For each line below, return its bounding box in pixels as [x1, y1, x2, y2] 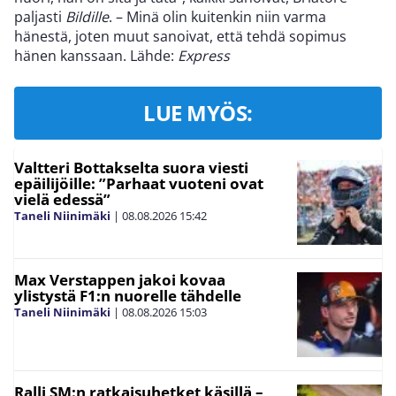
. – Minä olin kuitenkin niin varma [109, 6, 326, 27]
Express [178, 45, 230, 65]
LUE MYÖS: [143, 97, 253, 127]
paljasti [14, 6, 65, 27]
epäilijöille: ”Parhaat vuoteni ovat [14, 172, 263, 194]
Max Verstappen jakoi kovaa [14, 269, 225, 290]
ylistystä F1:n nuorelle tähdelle [14, 285, 241, 306]
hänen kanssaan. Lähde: [14, 45, 178, 65]
